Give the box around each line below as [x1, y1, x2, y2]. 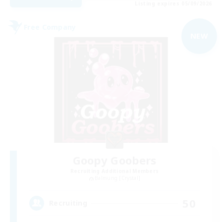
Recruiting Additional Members [70, 167, 159, 175]
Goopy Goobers [72, 153, 157, 168]
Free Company [24, 22, 76, 32]
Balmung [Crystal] [95, 174, 141, 182]
